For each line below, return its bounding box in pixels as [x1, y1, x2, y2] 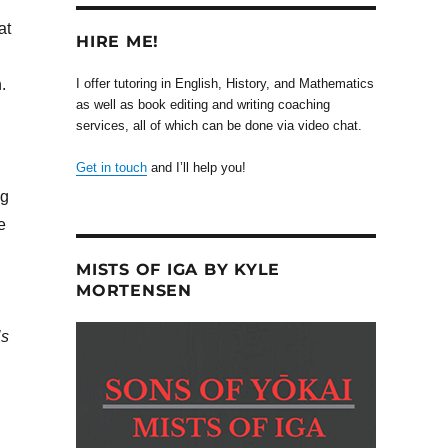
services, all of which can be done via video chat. [76, 117, 362, 133]
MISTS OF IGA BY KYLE [76, 259, 280, 279]
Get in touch [76, 159, 147, 175]
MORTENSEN [76, 280, 192, 300]
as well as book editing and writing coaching [76, 96, 330, 112]
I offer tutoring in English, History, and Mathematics [76, 75, 374, 91]
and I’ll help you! [147, 159, 246, 175]
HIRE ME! [76, 31, 159, 51]
